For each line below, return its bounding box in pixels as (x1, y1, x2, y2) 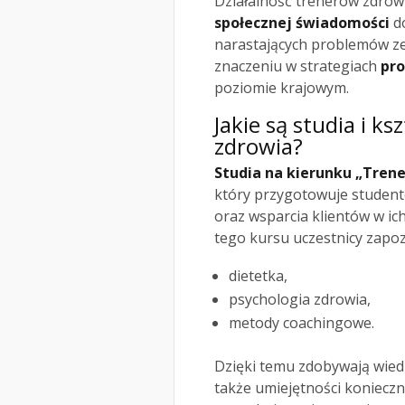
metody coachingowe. (229, 313, 374, 334)
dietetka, (229, 266, 287, 287)
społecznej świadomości (214, 13, 390, 33)
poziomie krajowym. (214, 78, 349, 99)
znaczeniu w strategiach (214, 56, 381, 77)
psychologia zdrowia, (229, 289, 371, 310)
